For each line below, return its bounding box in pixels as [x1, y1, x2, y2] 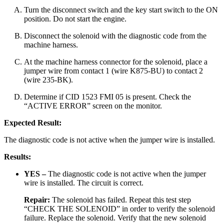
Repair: [24, 195, 52, 204]
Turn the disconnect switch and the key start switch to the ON [24, 5, 218, 14]
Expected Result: [4, 118, 61, 127]
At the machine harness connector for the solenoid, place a [24, 57, 207, 66]
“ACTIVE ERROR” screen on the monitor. [24, 101, 162, 110]
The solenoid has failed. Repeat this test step [52, 195, 191, 204]
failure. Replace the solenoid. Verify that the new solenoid [24, 213, 206, 222]
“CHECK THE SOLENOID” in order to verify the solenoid [24, 204, 215, 213]
